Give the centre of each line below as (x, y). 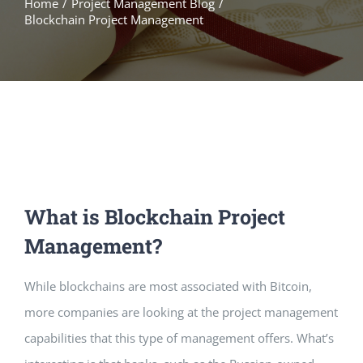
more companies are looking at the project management (181, 312)
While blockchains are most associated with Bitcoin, (168, 286)
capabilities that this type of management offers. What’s (179, 338)
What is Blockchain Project (155, 217)
